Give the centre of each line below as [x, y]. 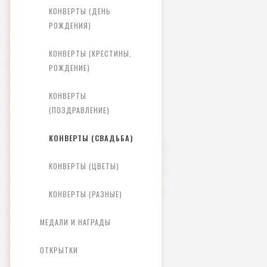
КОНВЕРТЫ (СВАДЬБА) [91, 138]
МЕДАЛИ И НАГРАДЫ [75, 222]
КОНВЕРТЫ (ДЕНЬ [80, 11]
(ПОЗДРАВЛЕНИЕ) [79, 110]
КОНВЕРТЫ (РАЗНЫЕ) [86, 194]
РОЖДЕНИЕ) [69, 68]
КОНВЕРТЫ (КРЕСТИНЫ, [90, 53]
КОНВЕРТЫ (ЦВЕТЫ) [84, 166]
